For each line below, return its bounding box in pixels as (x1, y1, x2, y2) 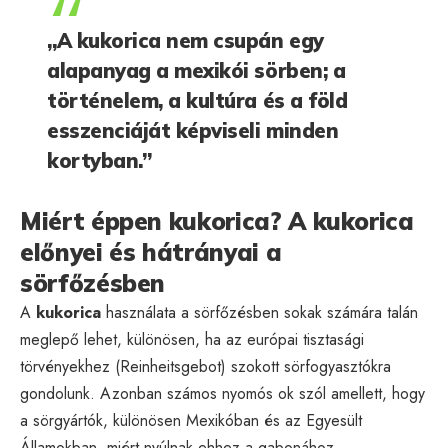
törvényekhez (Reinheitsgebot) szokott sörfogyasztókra (20, 354, 391, 378)
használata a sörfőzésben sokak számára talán (101, 300, 418, 324)
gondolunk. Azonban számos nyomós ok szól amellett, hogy (20, 381, 425, 405)
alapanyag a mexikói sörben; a (47, 57, 346, 83)
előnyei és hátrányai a (20, 236, 282, 267)
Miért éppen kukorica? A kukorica (20, 205, 414, 236)
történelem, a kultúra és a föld (47, 87, 348, 113)
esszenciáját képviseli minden (47, 117, 339, 143)
